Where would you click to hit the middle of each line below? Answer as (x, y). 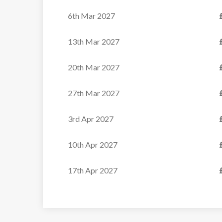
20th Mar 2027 (94, 67)
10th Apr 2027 (93, 144)
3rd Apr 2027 (91, 119)
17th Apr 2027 (93, 170)
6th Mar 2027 (91, 16)
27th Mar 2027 (94, 93)
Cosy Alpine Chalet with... (175, 16)
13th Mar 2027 (94, 41)
